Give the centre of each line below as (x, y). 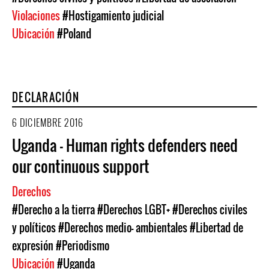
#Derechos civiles (210, 210)
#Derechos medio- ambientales (123, 228)
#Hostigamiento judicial (113, 16)
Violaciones (37, 16)
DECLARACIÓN (46, 97)
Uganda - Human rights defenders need (125, 145)
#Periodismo (83, 246)
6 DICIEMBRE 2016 (48, 122)
